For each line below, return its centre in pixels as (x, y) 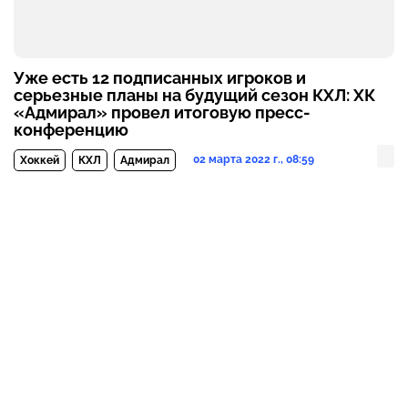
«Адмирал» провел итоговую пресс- (162, 113)
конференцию (71, 130)
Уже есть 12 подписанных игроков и (160, 78)
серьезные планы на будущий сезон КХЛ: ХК (194, 96)
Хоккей (40, 161)
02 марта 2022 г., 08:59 (254, 160)
